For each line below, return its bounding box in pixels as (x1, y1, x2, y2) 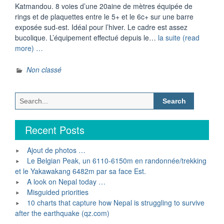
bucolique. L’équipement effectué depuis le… (15, 32, 158, 42)
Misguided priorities (27, 187, 88, 197)
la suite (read (158, 32, 199, 42)
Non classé (26, 64, 61, 75)
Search (153, 92, 176, 102)
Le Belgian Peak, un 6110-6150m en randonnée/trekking (27, 155, 206, 165)
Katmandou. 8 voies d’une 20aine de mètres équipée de (15, 1, 192, 11)
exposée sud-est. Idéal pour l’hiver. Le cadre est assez (15, 22, 187, 32)
